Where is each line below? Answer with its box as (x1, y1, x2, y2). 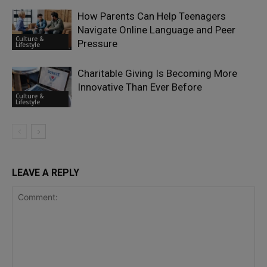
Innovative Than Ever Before (77, 80, 202, 93)
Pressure (77, 37, 117, 49)
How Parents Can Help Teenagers (77, 10, 226, 22)
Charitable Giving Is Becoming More (77, 67, 237, 79)
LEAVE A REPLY (12, 166, 79, 178)
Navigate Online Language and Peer (77, 23, 235, 36)
